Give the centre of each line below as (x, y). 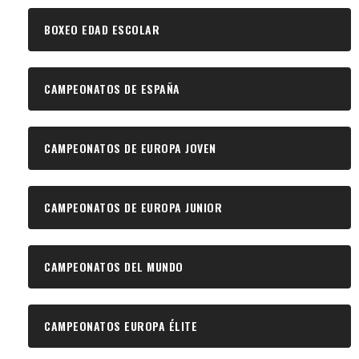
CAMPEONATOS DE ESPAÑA (112, 89)
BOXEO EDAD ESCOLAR (102, 30)
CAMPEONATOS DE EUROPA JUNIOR (133, 208)
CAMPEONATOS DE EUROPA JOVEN (130, 148)
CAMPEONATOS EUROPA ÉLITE (121, 326)
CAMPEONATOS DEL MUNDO (114, 267)
